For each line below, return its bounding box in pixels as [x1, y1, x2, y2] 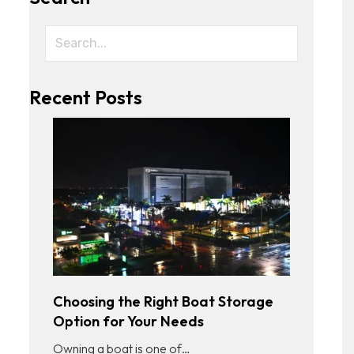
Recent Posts [28, 85, 142, 109]
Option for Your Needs [52, 311, 204, 330]
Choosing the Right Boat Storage [52, 292, 273, 311]
